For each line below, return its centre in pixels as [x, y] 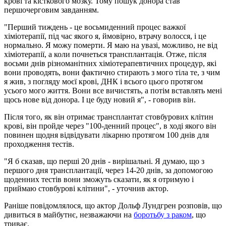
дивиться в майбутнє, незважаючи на [69, 214]
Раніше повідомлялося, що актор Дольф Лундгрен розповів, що [113, 205]
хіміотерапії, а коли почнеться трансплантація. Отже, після [105, 54]
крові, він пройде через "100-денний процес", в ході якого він [110, 126]
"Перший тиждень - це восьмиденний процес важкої [95, 27]
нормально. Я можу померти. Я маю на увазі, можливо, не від [111, 45]
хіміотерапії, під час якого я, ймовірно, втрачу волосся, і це [105, 36]
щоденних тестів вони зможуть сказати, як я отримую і [99, 179]
